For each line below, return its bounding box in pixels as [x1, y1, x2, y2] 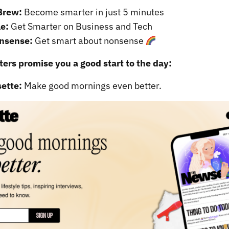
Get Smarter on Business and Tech [9, 20, 152, 33]
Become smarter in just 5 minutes [22, 6, 164, 18]
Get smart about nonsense [33, 35, 146, 47]
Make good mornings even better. [22, 80, 162, 92]
